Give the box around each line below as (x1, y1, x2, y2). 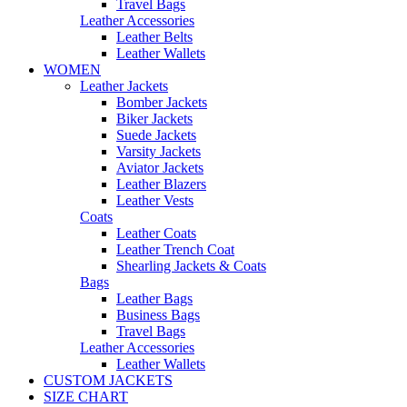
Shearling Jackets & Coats (116, 258, 266, 274)
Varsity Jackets (116, 144, 201, 160)
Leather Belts (116, 29, 193, 45)
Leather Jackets (80, 78, 168, 94)
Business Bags (116, 307, 200, 323)
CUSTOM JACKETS (44, 372, 173, 389)
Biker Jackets (116, 111, 193, 127)
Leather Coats (116, 225, 196, 242)
